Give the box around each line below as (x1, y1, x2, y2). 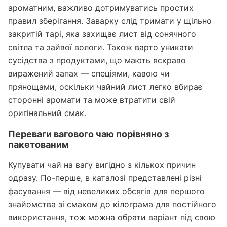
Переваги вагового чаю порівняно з (8, 129, 169, 140)
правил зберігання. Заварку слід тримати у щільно (8, 16, 212, 26)
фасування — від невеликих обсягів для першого (8, 185, 205, 196)
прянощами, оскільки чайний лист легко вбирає (8, 82, 203, 92)
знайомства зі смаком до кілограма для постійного (8, 199, 216, 209)
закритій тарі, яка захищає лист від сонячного (8, 29, 196, 40)
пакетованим (8, 139, 69, 150)
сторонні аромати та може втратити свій (8, 95, 175, 105)
